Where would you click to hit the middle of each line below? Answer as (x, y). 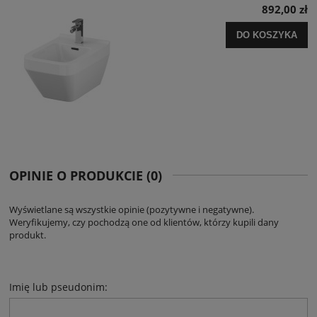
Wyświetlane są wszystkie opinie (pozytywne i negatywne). (132, 210)
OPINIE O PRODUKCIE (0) (86, 176)
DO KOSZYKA (267, 35)
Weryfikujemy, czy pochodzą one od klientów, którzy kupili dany (144, 223)
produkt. (28, 235)
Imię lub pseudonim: (58, 287)
